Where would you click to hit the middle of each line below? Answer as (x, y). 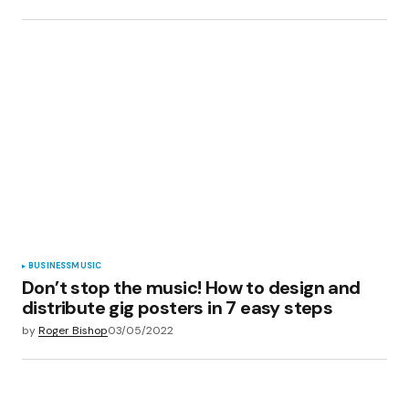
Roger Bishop (73, 330)
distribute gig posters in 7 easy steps (178, 307)
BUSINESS (50, 265)
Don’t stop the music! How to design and (191, 287)
